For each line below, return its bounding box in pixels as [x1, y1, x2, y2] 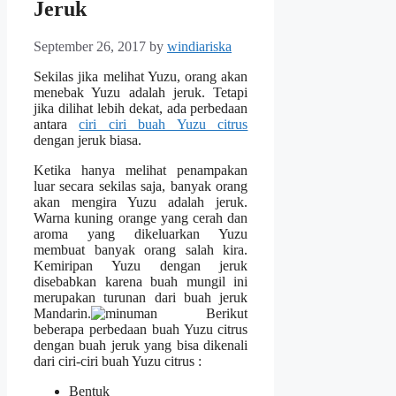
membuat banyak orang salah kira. [34, 242, 248, 258]
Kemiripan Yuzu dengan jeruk [34, 258, 248, 274]
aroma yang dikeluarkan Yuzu [34, 226, 248, 242]
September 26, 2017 [34, 39, 146, 55]
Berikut [206, 306, 248, 322]
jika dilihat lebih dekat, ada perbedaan [34, 101, 248, 117]
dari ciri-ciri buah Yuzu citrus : [34, 354, 202, 369]
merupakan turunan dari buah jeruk [34, 290, 248, 306]
